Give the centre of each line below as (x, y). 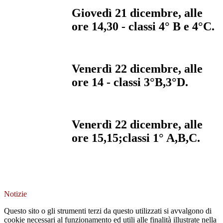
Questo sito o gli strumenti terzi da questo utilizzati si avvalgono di (108, 211)
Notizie (15, 194)
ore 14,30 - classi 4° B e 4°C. (143, 27)
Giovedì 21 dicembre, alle (137, 13)
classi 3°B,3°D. (151, 82)
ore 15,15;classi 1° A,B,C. (136, 138)
